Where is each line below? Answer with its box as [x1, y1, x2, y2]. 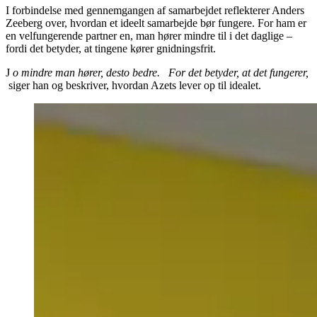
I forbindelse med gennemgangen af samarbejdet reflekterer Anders [6, 4, 304, 17]
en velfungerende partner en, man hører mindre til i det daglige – [6, 30, 292, 42]
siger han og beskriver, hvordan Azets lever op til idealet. [6, 79, 261, 92]
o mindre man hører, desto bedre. [10, 67, 160, 79]
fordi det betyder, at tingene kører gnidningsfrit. [6, 42, 216, 55]
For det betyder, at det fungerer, [166, 67, 309, 79]
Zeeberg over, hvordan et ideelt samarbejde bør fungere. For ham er [6, 17, 306, 30]
